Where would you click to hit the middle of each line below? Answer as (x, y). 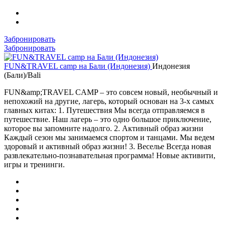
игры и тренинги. (34, 164)
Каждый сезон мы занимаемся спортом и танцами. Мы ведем (109, 137)
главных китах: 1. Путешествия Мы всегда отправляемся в (104, 110)
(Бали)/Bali (22, 75)
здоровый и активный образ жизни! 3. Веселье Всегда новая (107, 146)
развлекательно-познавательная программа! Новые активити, (110, 155)
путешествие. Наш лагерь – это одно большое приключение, (108, 119)
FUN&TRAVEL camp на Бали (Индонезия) (78, 66)
